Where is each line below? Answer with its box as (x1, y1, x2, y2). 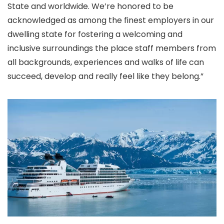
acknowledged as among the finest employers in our (7, 14, 214, 26)
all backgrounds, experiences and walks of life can (7, 56, 204, 68)
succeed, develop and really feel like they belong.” (7, 70, 203, 82)
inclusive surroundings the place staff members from (7, 42, 216, 54)
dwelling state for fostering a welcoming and (7, 28, 182, 40)
